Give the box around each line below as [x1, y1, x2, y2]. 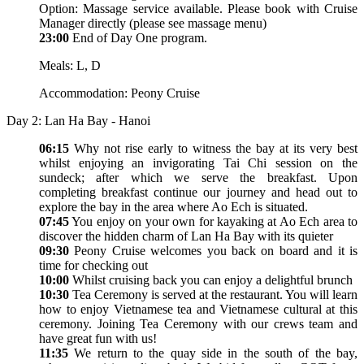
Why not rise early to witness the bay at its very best [69, 141, 357, 155]
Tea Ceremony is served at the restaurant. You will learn [69, 287, 357, 301]
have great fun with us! [39, 331, 157, 345]
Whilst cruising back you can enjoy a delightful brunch [69, 272, 353, 287]
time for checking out [39, 258, 148, 272]
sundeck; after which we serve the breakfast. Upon [39, 170, 357, 184]
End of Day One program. [69, 30, 207, 45]
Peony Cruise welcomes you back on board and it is [69, 243, 357, 258]
